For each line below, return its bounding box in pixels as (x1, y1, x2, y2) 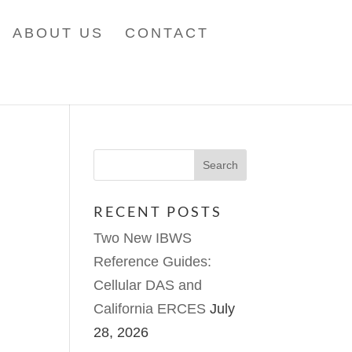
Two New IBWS (93, 230, 192, 246)
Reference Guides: (93, 254, 212, 269)
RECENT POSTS (93, 203, 223, 220)
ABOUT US (13, 25, 104, 41)
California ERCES (93, 301, 207, 317)
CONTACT (125, 25, 210, 41)
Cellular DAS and (93, 277, 203, 293)
